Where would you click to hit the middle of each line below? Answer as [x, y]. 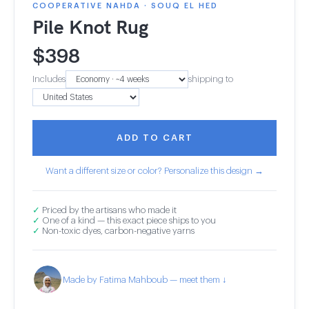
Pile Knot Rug [90, 27]
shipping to [211, 79]
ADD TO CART [154, 138]
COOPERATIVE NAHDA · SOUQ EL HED [125, 6]
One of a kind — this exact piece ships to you [128, 220]
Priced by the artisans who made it [108, 210]
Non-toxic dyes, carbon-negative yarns [117, 231]
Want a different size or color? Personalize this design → [154, 171]
